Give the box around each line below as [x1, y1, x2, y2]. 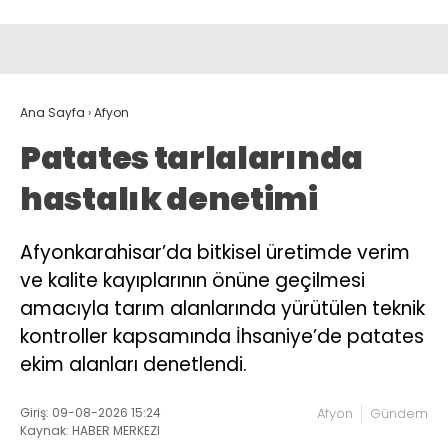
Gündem [370, 404, 428, 424]
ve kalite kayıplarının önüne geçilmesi [20, 267, 365, 295]
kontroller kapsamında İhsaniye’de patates [20, 323, 424, 351]
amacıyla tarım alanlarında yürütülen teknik [20, 295, 425, 323]
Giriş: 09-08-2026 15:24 [20, 404, 161, 422]
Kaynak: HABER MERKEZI [20, 422, 160, 440]
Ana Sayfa [20, 104, 85, 122]
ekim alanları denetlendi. [20, 351, 247, 379]
